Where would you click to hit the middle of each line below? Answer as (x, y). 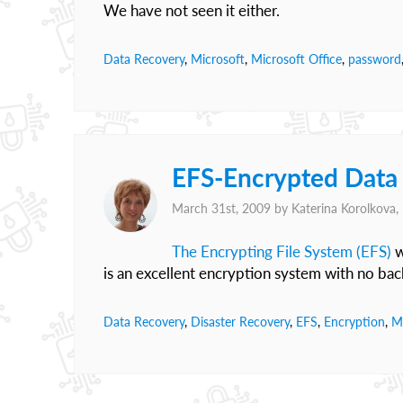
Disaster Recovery (240, 322)
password (375, 59)
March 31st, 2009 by (232, 208)
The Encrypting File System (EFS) (282, 251)
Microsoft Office (296, 59)
